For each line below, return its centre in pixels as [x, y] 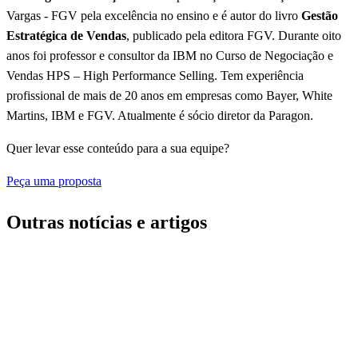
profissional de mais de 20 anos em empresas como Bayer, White [169, 95]
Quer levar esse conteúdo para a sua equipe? [118, 148]
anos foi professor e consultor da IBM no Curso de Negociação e [170, 56]
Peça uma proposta [54, 181]
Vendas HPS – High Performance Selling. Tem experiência [155, 76]
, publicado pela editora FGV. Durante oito [234, 36]
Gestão [320, 16]
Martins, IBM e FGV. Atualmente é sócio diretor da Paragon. [160, 115]
